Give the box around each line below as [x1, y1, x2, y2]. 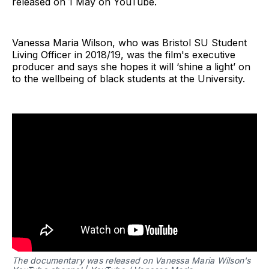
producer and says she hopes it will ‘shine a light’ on [12, 60, 250, 73]
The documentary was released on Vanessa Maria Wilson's [12, 255, 251, 266]
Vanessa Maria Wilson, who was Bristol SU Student [12, 36, 247, 49]
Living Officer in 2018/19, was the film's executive [12, 48, 235, 61]
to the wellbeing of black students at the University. [12, 72, 245, 85]
